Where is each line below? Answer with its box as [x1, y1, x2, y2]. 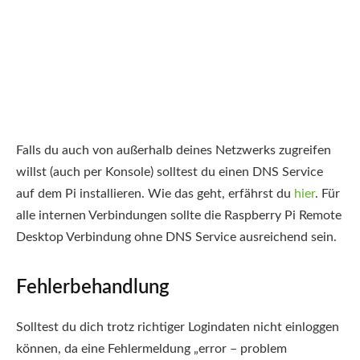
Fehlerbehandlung [16, 277, 170, 297]
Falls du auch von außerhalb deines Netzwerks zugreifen [16, 143, 331, 157]
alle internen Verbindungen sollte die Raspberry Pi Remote [16, 208, 342, 222]
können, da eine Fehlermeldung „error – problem [16, 342, 287, 355]
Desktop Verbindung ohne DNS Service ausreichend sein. [16, 230, 337, 243]
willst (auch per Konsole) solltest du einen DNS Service [16, 165, 323, 178]
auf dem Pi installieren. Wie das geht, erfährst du [16, 186, 294, 200]
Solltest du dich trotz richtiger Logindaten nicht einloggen [16, 320, 339, 333]
